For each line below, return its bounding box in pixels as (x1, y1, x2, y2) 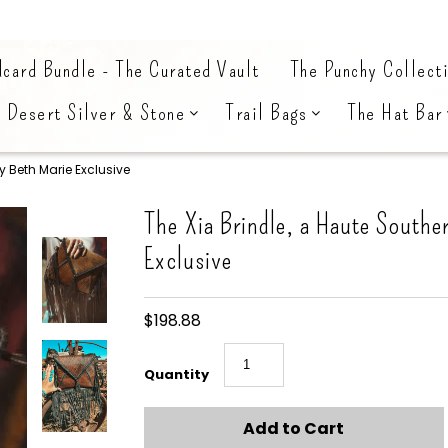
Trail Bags (226, 99, 308, 126)
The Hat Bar (348, 99, 443, 126)
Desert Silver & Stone (6, 99, 186, 126)
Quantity (143, 365, 209, 384)
